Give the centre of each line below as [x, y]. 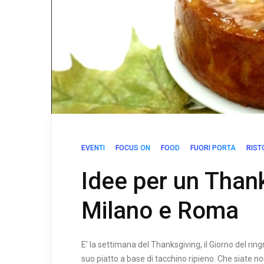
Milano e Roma [160, 211]
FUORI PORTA [213, 148]
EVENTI [93, 148]
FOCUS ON [133, 148]
